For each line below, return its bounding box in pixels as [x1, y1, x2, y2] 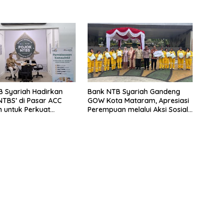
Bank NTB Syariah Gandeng [87, 87, 180, 96]
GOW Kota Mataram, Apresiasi [87, 96, 189, 105]
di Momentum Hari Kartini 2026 [87, 113, 190, 123]
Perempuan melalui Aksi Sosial [87, 105, 188, 114]
